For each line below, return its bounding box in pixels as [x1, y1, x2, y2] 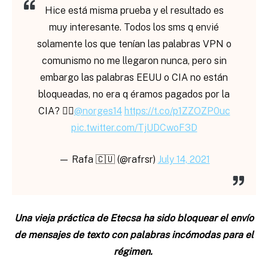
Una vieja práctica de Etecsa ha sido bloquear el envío [14, 212, 254, 224]
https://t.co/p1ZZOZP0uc [124, 105, 230, 117]
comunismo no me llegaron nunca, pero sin [41, 55, 227, 67]
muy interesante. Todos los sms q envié [49, 22, 219, 33]
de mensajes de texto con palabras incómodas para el [14, 229, 254, 241]
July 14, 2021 [157, 154, 210, 166]
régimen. [113, 246, 155, 258]
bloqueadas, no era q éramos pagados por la [38, 89, 230, 100]
